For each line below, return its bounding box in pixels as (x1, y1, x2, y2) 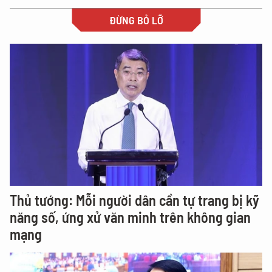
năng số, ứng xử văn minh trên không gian (10, 208, 251, 226)
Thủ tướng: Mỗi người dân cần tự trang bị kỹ (10, 191, 259, 209)
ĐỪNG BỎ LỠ (109, 13, 163, 27)
